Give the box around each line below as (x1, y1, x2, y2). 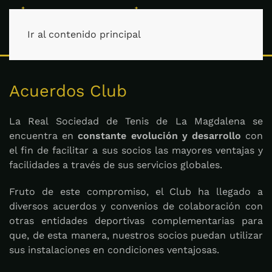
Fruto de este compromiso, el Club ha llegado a (9, 186, 263, 197)
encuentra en (9, 130, 78, 141)
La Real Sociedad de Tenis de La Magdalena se (9, 115, 263, 127)
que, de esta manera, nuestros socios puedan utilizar (9, 229, 263, 241)
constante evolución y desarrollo (78, 130, 241, 141)
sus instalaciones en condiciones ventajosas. (9, 244, 219, 256)
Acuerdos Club (9, 81, 127, 101)
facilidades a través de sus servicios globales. (9, 159, 222, 171)
